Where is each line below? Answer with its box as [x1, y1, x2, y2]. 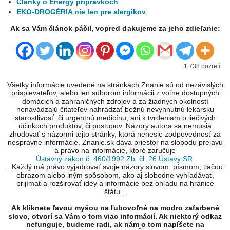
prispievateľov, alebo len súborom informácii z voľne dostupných [11, 89, 219, 98]
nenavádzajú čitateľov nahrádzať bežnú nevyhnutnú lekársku [16, 105, 214, 114]
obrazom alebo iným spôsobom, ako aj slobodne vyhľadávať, [16, 171, 214, 180]
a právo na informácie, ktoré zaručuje [54, 146, 176, 155]
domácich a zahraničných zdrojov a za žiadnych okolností [22, 97, 208, 106]
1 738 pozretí [184, 63, 220, 70]
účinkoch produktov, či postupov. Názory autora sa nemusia [18, 122, 212, 130]
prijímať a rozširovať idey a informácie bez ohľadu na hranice [16, 179, 214, 188]
